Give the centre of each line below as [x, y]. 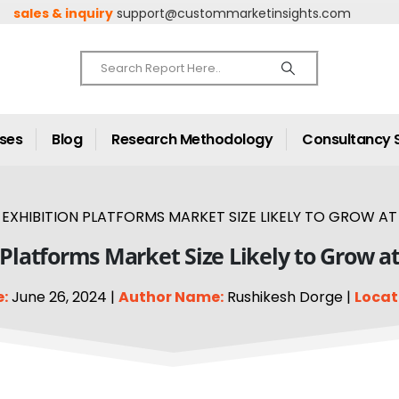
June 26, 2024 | [63, 297]
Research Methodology [192, 139]
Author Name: [171, 297]
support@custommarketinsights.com [234, 13]
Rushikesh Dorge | [289, 297]
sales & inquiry [64, 13]
